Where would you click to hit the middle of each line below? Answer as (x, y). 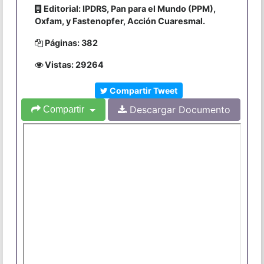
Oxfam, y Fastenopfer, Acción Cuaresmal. (120, 21)
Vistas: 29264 (73, 65)
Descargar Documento (178, 110)
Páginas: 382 (70, 43)
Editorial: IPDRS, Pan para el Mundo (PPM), (128, 9)
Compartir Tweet (142, 91)
